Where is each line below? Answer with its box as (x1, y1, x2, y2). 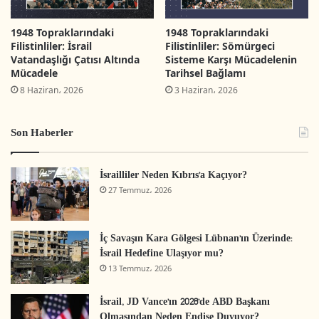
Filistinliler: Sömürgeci (165, 39, 275, 53)
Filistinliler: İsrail (11, 39, 92, 53)
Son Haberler (11, 125, 73, 143)
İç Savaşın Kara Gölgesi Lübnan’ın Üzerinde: (100, 231, 292, 248)
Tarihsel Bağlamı (165, 66, 246, 80)
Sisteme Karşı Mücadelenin (165, 53, 297, 67)
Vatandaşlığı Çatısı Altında (11, 53, 140, 67)
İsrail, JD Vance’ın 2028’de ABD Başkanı (100, 294, 270, 311)
